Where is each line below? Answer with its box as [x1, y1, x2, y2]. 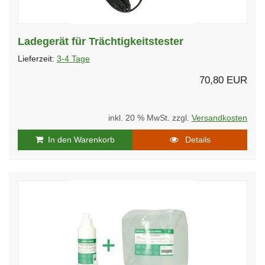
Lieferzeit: [18, 54, 57, 63]
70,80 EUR [199, 74, 247, 86]
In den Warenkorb [43, 134, 115, 144]
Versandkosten [192, 113, 247, 122]
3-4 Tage [57, 54, 90, 63]
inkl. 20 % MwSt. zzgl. [108, 113, 192, 122]
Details [177, 134, 211, 144]
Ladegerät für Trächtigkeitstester [18, 35, 183, 47]
